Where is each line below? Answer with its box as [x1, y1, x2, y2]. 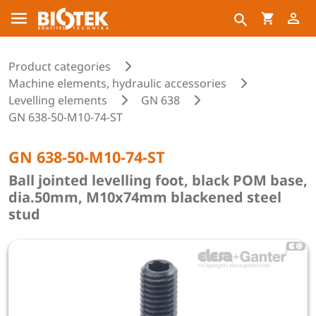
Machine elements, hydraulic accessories [8, 75, 226, 91]
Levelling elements [8, 92, 107, 108]
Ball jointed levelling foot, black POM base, [8, 171, 308, 190]
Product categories [8, 59, 111, 74]
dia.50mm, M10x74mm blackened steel [8, 188, 281, 207]
